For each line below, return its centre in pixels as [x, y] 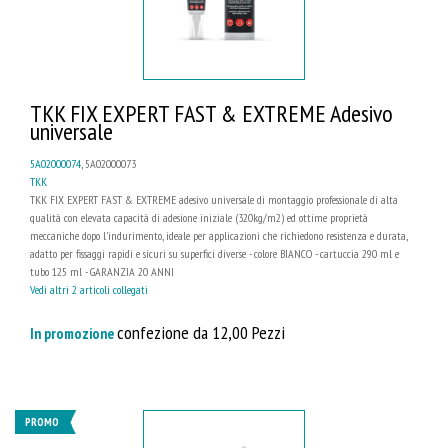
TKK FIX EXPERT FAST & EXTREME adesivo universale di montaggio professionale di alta [214, 199]
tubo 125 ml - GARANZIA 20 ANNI [102, 271]
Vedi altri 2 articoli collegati [89, 289]
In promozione [73, 333]
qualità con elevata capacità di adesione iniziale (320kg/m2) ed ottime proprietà [199, 217]
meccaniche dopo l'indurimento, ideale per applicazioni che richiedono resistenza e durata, [218, 235]
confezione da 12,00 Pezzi [201, 331]
